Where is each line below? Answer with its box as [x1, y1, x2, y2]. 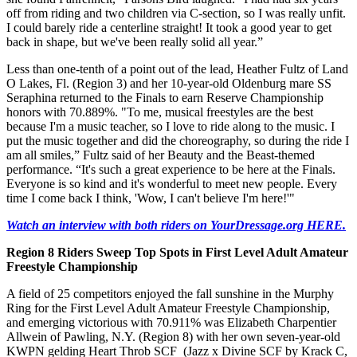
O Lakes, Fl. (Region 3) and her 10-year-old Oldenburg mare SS [6, 76, 331, 91]
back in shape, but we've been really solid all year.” [6, 35, 263, 49]
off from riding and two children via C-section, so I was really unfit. [6, 6, 346, 21]
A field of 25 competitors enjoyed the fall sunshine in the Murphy [6, 287, 334, 301]
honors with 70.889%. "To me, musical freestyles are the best [6, 105, 313, 120]
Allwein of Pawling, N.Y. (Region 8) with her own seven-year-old [6, 330, 340, 344]
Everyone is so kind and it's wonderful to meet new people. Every [6, 177, 337, 191]
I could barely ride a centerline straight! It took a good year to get [6, 21, 331, 35]
